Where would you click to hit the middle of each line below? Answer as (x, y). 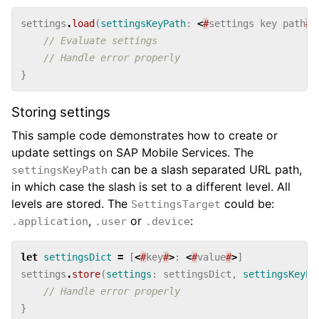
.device (168, 221)
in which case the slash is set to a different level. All (151, 186)
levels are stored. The (71, 203)
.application (50, 221)
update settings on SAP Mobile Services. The (132, 152)
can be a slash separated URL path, (205, 169)
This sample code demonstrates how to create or (145, 135)
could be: (247, 203)
